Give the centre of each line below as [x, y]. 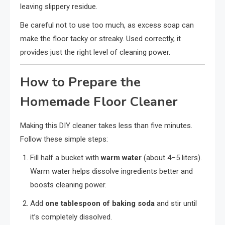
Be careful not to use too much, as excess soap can [107, 25]
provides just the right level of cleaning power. [95, 52]
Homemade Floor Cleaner [99, 101]
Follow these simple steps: [64, 139]
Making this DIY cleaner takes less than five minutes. [106, 125]
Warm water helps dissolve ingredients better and [111, 171]
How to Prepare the [80, 82]
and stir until [176, 203]
